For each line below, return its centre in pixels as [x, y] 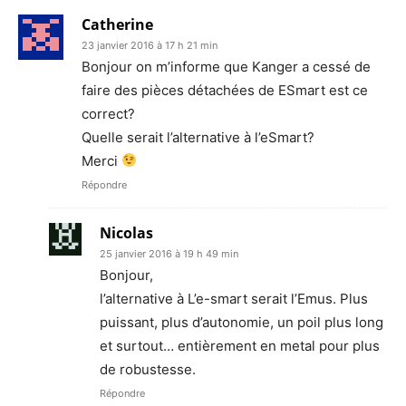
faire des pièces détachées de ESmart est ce [225, 90]
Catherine [117, 24]
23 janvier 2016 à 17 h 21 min [150, 45]
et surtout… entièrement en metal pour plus [240, 345]
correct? [108, 113]
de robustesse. [148, 369]
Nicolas [126, 232]
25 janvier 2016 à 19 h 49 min [169, 253]
